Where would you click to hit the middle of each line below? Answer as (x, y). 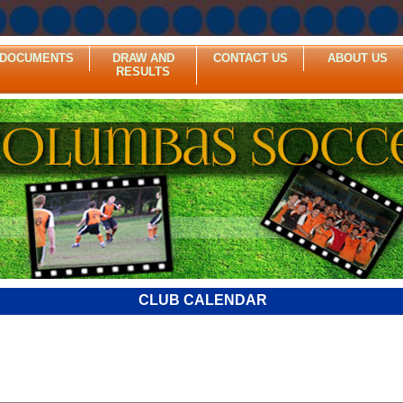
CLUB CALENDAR (202, 300)
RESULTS (143, 72)
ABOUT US (357, 58)
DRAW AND (143, 58)
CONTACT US (250, 58)
